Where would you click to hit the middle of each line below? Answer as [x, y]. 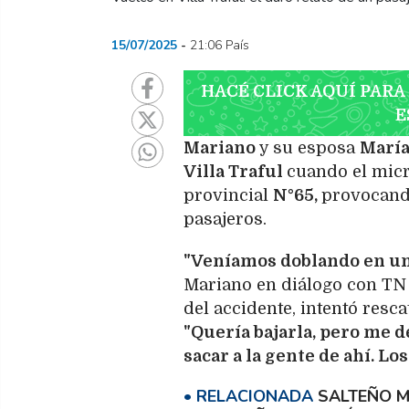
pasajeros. [225, 219]
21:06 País [220, 45]
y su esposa [308, 147]
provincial [228, 195]
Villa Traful [235, 171]
